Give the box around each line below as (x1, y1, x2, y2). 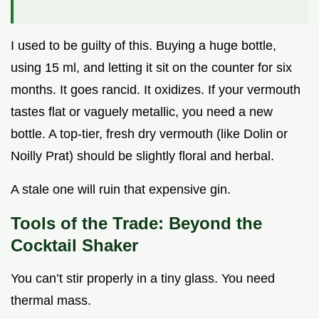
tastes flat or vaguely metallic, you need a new (11, 105, 273, 120)
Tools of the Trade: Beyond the (11, 214, 262, 234)
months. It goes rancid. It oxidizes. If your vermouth (11, 83, 300, 98)
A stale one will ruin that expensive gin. (11, 182, 231, 197)
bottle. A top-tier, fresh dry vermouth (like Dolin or (11, 127, 288, 142)
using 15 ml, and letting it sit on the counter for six (11, 61, 292, 75)
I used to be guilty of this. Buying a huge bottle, (11, 38, 276, 53)
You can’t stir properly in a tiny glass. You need (11, 271, 275, 286)
